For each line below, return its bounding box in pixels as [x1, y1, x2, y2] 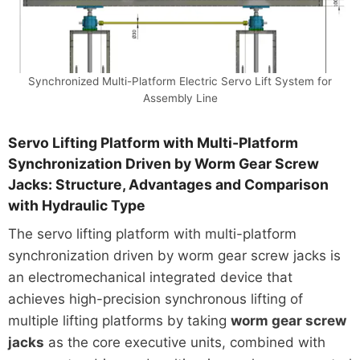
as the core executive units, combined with [43, 333, 325, 350]
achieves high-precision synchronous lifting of [7, 290, 303, 307]
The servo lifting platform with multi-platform [7, 225, 297, 242]
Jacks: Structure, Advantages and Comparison [7, 176, 329, 194]
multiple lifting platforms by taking [7, 312, 231, 329]
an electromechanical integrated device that [7, 268, 292, 285]
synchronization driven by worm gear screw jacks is [7, 247, 341, 264]
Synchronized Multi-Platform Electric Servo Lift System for [28, 75, 332, 88]
